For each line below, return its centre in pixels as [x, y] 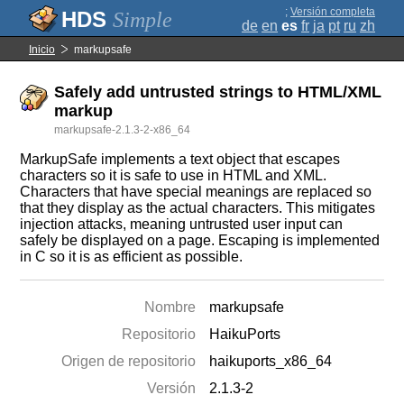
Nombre [170, 307]
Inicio [42, 50]
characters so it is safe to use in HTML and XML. [174, 175]
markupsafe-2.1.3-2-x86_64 [123, 130]
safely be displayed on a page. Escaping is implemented [200, 240]
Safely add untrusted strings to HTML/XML [218, 92]
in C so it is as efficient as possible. [132, 257]
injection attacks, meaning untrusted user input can [182, 224]
